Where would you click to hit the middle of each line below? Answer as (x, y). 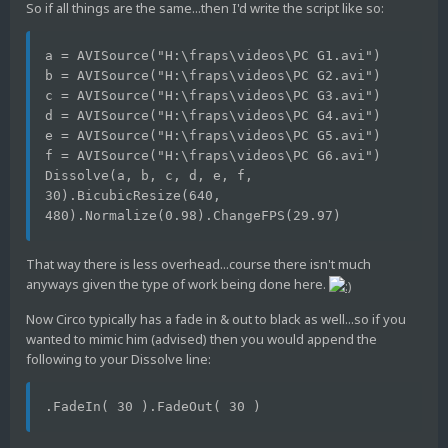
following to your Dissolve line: (118, 358)
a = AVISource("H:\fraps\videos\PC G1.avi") (213, 56)
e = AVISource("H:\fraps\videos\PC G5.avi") (213, 136)
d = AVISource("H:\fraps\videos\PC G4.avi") (213, 116)
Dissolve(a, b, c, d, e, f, (149, 176)
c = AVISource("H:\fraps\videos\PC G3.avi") (213, 96)
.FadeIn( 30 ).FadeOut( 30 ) (153, 406)
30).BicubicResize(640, (133, 196)
